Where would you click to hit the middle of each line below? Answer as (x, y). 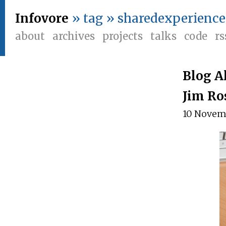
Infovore (42, 18)
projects (123, 36)
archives (74, 36)
